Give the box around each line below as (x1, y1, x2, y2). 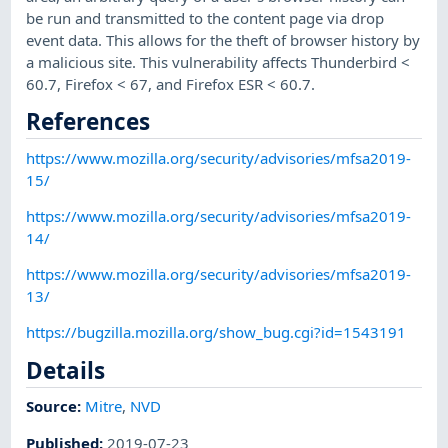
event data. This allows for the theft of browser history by (26, 29, 421, 50)
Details (26, 354, 106, 386)
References (26, 105, 151, 137)
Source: (26, 396, 86, 417)
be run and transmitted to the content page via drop (26, 7, 385, 28)
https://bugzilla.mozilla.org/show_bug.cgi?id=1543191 (26, 322, 407, 343)
